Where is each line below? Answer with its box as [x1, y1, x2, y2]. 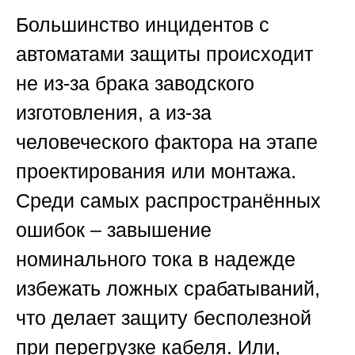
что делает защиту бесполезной [16, 307, 311, 330]
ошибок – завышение [16, 219, 212, 242]
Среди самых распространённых [16, 189, 321, 212]
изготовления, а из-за [16, 101, 212, 124]
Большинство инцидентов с [16, 13, 269, 36]
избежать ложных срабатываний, [16, 277, 320, 300]
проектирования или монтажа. [16, 160, 296, 183]
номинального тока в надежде [16, 248, 296, 271]
